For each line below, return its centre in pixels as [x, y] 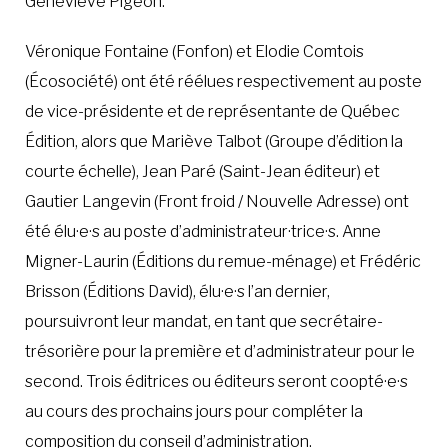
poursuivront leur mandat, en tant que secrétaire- [204, 321]
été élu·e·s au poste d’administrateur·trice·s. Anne [203, 231]
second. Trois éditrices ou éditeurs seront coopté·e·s [216, 381]
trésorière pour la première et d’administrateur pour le [220, 351]
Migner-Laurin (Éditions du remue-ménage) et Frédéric [223, 261]
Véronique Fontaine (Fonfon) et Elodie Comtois [194, 51]
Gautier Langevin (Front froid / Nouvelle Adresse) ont [217, 201]
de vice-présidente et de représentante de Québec [212, 111]
